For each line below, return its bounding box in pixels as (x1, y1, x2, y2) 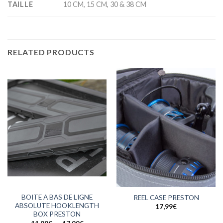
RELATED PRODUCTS (7, 47, 95, 57)
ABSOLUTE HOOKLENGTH (15, 202, 99, 210)
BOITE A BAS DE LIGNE (21, 193, 93, 202)
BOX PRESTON (33, 210, 81, 219)
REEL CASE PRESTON (133, 194, 199, 202)
